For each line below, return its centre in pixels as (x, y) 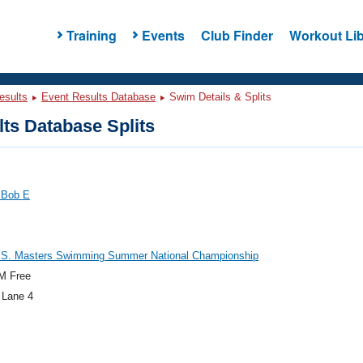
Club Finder (237, 35)
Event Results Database (98, 97)
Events (163, 35)
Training (91, 35)
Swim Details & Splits (219, 97)
